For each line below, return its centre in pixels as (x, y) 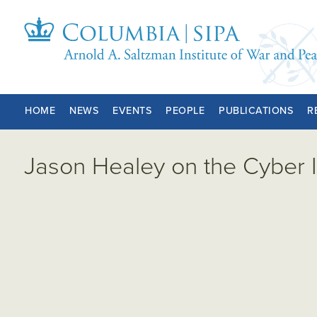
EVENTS (132, 110)
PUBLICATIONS (256, 110)
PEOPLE (185, 110)
